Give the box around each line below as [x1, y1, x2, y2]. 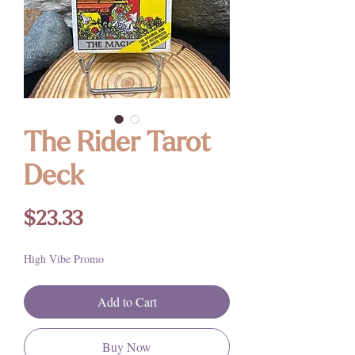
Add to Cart [97, 292, 157, 310]
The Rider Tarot [24, 130, 211, 158]
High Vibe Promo [24, 250, 104, 266]
